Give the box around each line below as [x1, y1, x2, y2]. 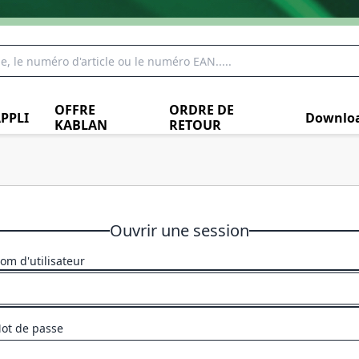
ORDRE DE [168, 101, 234, 119]
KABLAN [54, 116, 107, 134]
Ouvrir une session [110, 220, 249, 241]
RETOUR [168, 116, 221, 134]
